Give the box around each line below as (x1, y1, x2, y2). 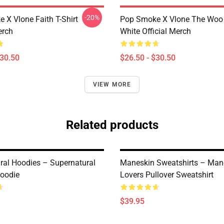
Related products (65, 118, 158, 132)
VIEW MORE (92, 81, 131, 88)
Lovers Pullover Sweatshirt (120, 170, 213, 179)
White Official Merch (120, 26, 191, 36)
